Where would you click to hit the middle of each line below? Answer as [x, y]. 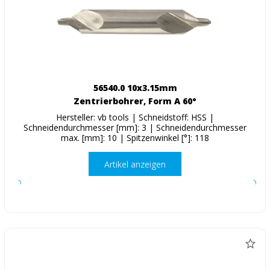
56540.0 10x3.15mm [135, 88]
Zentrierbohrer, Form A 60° [135, 101]
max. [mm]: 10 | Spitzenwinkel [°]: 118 [135, 138]
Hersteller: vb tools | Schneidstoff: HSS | [135, 118]
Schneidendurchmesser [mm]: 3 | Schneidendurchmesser [135, 128]
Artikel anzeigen [135, 164]
